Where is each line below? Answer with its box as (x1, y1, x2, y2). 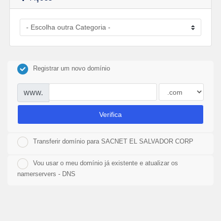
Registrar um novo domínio (33, 65, 110, 73)
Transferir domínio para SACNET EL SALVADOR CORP (33, 138, 193, 146)
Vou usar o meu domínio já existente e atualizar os (33, 159, 178, 167)
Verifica (99, 110, 122, 118)
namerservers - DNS (17, 170, 75, 178)
